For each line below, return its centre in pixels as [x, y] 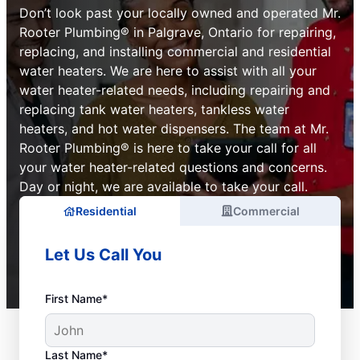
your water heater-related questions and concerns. [173, 167]
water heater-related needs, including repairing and [175, 90]
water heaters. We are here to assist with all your [168, 71]
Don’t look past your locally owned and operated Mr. [180, 13]
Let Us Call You [103, 255]
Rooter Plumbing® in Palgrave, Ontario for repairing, [178, 32]
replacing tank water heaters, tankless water [154, 109]
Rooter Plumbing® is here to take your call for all [168, 148]
